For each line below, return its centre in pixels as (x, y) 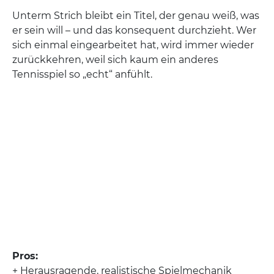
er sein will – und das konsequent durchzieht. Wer (134, 30)
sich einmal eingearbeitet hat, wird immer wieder (133, 45)
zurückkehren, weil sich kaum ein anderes (115, 60)
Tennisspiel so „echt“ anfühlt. (82, 74)
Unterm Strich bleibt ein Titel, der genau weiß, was (136, 16)
